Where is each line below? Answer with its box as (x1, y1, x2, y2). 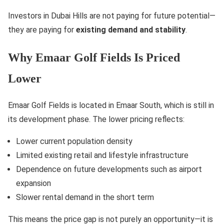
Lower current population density (16, 136, 132, 146)
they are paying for (8, 24, 76, 34)
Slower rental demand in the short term (16, 192, 154, 202)
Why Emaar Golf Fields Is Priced (8, 50, 180, 64)
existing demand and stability (76, 24, 185, 34)
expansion (16, 178, 51, 188)
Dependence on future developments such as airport (16, 164, 202, 174)
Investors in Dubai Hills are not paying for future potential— (8, 10, 215, 20)
